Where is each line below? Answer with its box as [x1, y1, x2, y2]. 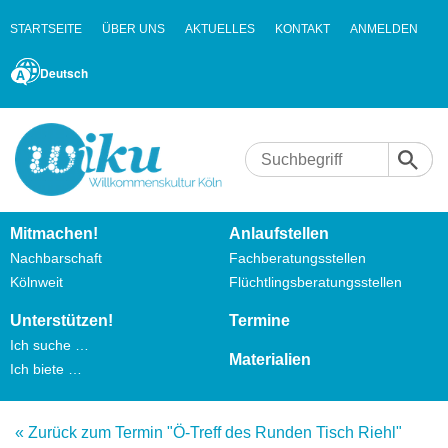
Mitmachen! [10, 225, 98, 243]
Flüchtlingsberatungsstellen [229, 274, 402, 291]
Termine [229, 312, 290, 330]
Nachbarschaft [10, 250, 102, 267]
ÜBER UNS [102, 22, 165, 36]
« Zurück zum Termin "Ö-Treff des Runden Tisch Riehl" [15, 424, 402, 442]
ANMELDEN [350, 22, 418, 36]
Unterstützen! [10, 312, 113, 330]
